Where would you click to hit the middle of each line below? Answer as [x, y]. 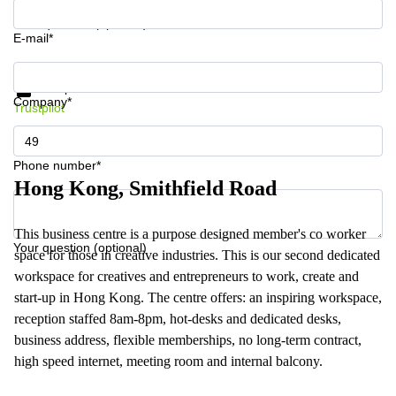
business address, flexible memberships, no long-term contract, [188, 340]
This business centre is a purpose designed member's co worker [190, 234]
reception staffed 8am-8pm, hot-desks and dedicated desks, [178, 319]
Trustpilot [39, 108]
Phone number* [57, 165]
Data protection [77, 87]
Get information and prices [88, 68]
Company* [42, 102]
